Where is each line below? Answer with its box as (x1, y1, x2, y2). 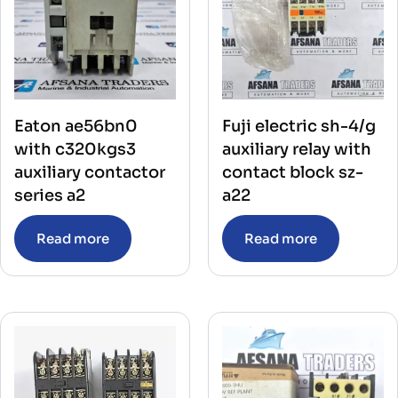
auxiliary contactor (14, 163, 165, 183)
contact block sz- (222, 163, 363, 183)
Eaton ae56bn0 (14, 116, 138, 137)
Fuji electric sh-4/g (222, 116, 376, 137)
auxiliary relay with (222, 139, 371, 160)
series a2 (14, 186, 85, 206)
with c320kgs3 (14, 139, 136, 160)
